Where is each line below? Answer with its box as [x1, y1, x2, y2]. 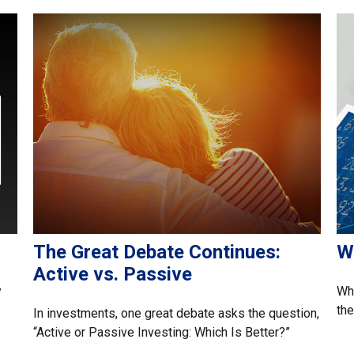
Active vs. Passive [33, 262, 193, 285]
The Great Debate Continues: [33, 240, 281, 263]
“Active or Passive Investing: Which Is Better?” [33, 324, 291, 340]
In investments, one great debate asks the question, [33, 305, 320, 321]
